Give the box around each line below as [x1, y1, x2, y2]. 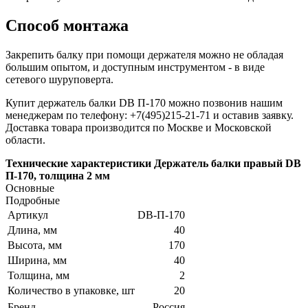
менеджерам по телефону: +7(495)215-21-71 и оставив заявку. [5, 109, 294, 122]
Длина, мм [8, 224, 57, 236]
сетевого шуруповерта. [5, 74, 113, 86]
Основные [5, 182, 54, 195]
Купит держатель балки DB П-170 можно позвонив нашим [5, 97, 283, 109]
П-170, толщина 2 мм [5, 170, 110, 182]
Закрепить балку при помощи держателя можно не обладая [5, 49, 283, 61]
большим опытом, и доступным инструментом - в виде [5, 61, 265, 74]
